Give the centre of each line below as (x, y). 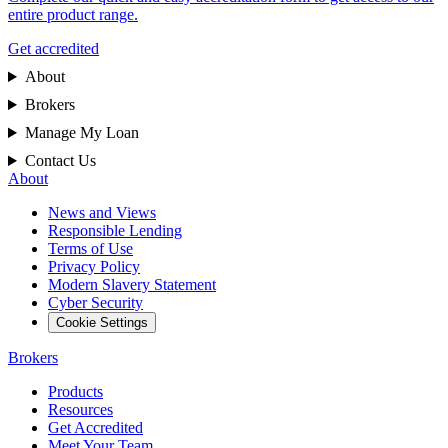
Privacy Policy (94, 267)
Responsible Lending (115, 231)
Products (75, 392)
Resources (80, 410)
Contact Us (60, 161)
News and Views (102, 213)
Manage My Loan (81, 133)
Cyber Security (95, 303)
